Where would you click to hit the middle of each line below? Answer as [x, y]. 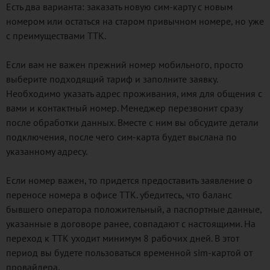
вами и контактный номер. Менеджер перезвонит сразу [124, 108]
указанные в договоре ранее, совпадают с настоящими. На [131, 224]
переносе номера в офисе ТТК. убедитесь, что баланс [119, 195]
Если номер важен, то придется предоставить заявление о [129, 180]
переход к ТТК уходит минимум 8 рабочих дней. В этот [123, 238]
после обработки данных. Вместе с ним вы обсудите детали [132, 122]
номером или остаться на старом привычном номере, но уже [135, 21]
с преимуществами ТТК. [56, 36]
